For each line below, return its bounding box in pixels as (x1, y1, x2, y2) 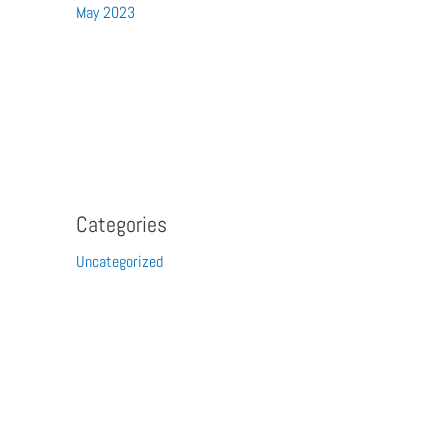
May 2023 (76, 2, 135, 24)
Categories (76, 210, 167, 239)
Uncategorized (76, 251, 163, 273)
